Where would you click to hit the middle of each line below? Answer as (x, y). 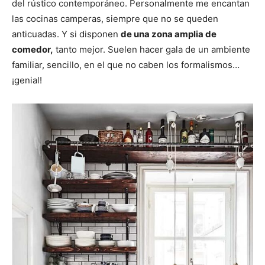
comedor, (33, 49)
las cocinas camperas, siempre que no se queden (115, 18)
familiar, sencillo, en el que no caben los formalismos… (126, 64)
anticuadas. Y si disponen (66, 34)
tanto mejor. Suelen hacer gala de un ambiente (152, 49)
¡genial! (27, 80)
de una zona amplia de (169, 34)
